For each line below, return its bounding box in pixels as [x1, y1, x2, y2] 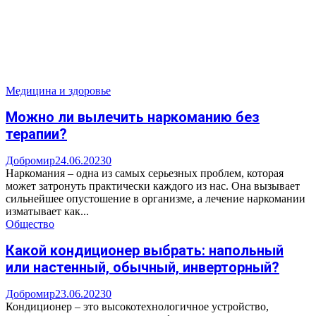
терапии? [6, 126, 67, 143]
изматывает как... [6, 205, 89, 217]
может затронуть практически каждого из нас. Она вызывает [6, 179, 300, 192]
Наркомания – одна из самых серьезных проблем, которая [6, 166, 284, 179]
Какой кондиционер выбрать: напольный [6, 242, 284, 260]
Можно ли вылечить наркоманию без [6, 109, 260, 126]
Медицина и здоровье [6, 84, 111, 97]
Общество [6, 217, 54, 230]
